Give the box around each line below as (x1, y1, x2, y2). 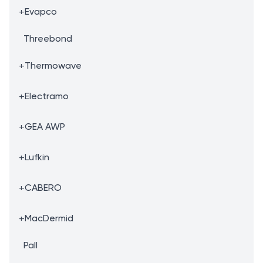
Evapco (25, 6, 57, 17)
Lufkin (25, 151, 49, 163)
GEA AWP (25, 121, 65, 132)
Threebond (23, 33, 72, 44)
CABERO (25, 182, 62, 193)
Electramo (25, 90, 69, 102)
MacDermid (25, 213, 73, 224)
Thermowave (25, 60, 82, 71)
